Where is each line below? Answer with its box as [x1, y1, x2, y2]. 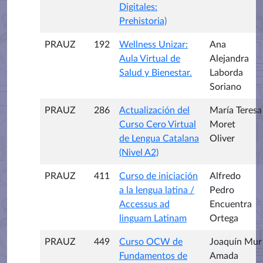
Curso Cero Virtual [119, 120, 196, 129]
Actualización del [119, 106, 190, 115]
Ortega [210, 214, 238, 223]
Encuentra [210, 200, 252, 209]
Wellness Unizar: [119, 40, 188, 49]
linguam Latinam [119, 214, 187, 223]
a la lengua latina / [119, 186, 194, 195]
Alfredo [210, 171, 241, 181]
